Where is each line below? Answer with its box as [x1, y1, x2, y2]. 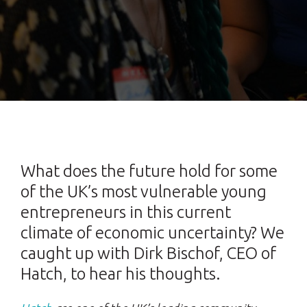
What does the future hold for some [21, 162, 278, 180]
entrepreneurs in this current [21, 203, 231, 221]
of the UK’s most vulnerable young [21, 182, 267, 201]
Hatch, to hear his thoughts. [21, 265, 220, 283]
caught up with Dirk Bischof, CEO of [21, 244, 276, 262]
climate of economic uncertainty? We [21, 223, 284, 242]
